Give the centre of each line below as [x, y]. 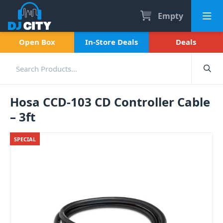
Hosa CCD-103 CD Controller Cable [110, 102]
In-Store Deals [111, 42]
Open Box [37, 42]
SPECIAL [25, 139]
